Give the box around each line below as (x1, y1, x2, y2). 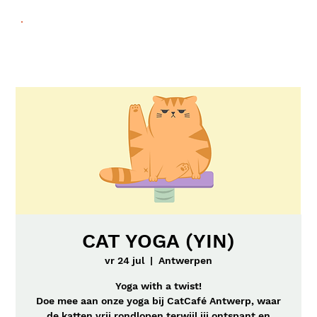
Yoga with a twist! (115, 280, 202, 292)
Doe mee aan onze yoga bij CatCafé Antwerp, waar (36, 295, 281, 306)
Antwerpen (158, 255, 212, 266)
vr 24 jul (105, 255, 144, 266)
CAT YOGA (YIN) (82, 229, 235, 253)
